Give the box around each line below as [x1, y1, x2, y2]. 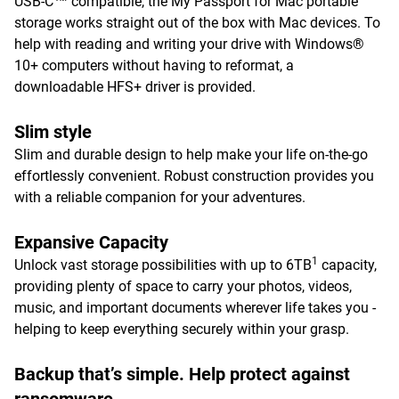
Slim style [14, 121, 92, 142]
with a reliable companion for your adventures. [14, 189, 305, 206]
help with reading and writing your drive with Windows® [14, 36, 364, 53]
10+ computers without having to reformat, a [14, 57, 294, 74]
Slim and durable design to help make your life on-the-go [14, 146, 368, 163]
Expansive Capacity [14, 232, 168, 253]
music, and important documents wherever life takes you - [14, 299, 376, 316]
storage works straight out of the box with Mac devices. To [14, 14, 380, 31]
